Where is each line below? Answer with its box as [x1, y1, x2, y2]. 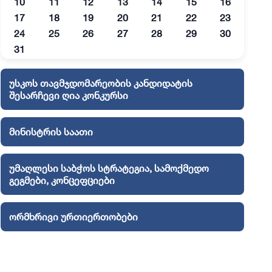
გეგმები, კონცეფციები [8, 174, 115, 187]
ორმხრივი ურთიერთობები [8, 211, 138, 223]
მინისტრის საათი [8, 126, 93, 138]
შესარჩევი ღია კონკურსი [8, 89, 128, 102]
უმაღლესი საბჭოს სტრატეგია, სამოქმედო [8, 162, 209, 175]
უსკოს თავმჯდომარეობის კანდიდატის [8, 77, 192, 90]
